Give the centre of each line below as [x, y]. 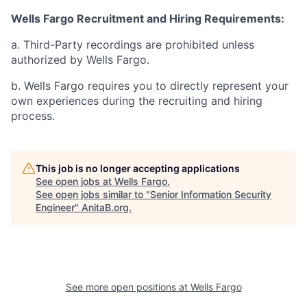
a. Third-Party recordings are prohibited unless [133, 45]
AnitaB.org [105, 207]
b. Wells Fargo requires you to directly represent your [150, 86]
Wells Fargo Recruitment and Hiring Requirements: [148, 19]
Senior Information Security [211, 194]
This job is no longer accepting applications [138, 168]
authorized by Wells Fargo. [80, 60]
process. [33, 116]
